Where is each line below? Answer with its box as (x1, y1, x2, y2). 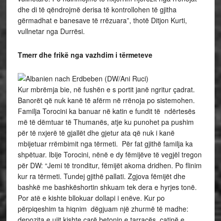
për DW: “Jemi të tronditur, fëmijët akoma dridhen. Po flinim (17, 160, 202, 170)
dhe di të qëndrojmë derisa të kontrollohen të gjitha (17, 4, 177, 14)
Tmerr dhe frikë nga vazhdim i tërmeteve (17, 50, 152, 60)
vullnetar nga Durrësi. (17, 26, 85, 36)
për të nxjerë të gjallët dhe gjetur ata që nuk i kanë (17, 128, 175, 138)
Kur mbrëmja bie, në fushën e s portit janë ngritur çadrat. (17, 84, 195, 94)
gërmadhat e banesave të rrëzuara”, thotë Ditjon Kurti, (17, 15, 187, 25)
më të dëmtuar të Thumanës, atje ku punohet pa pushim (17, 117, 194, 127)
